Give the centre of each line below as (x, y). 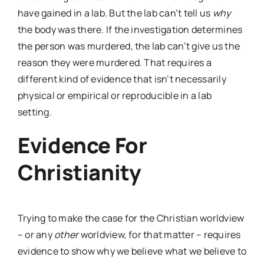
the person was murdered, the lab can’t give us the (129, 46)
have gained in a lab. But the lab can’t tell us (115, 13)
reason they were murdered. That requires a (115, 63)
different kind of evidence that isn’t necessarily (122, 79)
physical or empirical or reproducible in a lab (115, 96)
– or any (36, 235)
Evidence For (82, 146)
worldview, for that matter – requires (160, 235)
